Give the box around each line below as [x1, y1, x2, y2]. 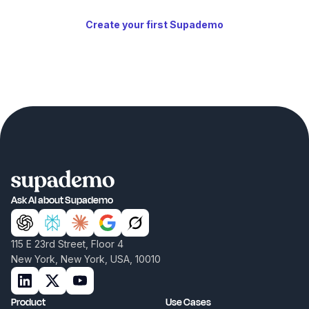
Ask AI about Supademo [11, 192, 113, 208]
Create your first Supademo [86, 19, 223, 31]
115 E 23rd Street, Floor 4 [11, 237, 123, 250]
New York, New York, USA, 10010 [11, 252, 161, 265]
